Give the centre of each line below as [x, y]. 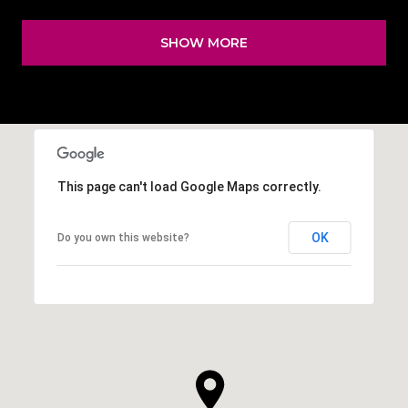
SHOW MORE [204, 43]
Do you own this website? [123, 238]
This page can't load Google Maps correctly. [189, 187]
